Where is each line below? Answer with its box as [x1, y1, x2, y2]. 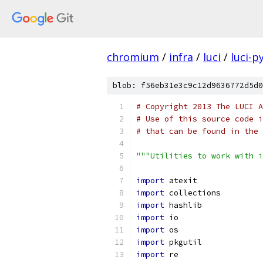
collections [164, 188, 221, 198]
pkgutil [164, 237, 202, 247]
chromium [107, 50, 159, 64]
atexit [164, 176, 197, 186]
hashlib [164, 200, 202, 210]
